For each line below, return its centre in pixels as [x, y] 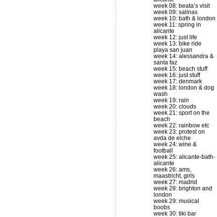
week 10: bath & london [185, 18]
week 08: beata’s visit [182, 6]
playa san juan [173, 50]
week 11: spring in [177, 25]
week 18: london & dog [184, 88]
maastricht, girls [174, 176]
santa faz [165, 62]
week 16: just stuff [177, 75]
